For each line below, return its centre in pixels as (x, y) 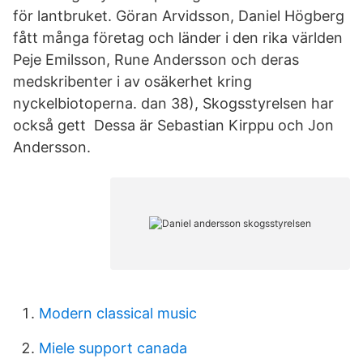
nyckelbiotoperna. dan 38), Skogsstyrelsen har (173, 103)
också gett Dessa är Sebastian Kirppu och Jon (173, 125)
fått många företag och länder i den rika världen (178, 38)
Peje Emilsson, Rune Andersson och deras (156, 60)
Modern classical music (118, 313)
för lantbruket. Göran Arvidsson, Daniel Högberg (179, 16)
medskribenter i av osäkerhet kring (132, 81)
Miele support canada (113, 348)
